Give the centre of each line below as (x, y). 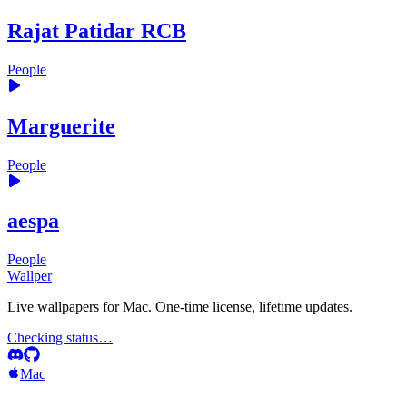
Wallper (30, 276)
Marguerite (61, 126)
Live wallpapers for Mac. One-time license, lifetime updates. (180, 307)
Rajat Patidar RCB (97, 30)
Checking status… (60, 338)
